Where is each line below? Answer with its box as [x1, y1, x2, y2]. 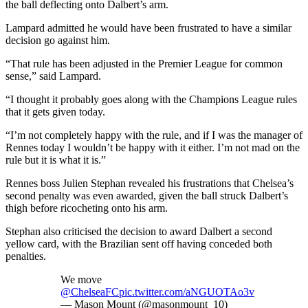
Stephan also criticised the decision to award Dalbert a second [5, 225, 272, 237]
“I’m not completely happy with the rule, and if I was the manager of [5, 129, 302, 141]
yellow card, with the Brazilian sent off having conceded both [5, 237, 272, 250]
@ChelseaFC [60, 285, 119, 298]
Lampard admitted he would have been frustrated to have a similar [5, 21, 291, 34]
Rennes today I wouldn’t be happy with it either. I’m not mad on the [5, 141, 300, 153]
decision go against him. [5, 34, 110, 46]
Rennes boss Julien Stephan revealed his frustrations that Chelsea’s [5, 177, 294, 189]
